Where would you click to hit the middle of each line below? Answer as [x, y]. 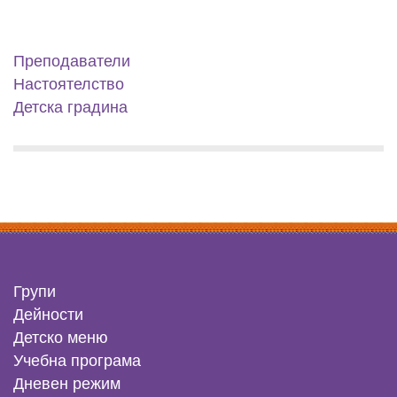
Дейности [48, 315]
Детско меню [61, 338]
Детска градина [70, 107]
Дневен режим [67, 384]
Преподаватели [72, 61]
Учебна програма [77, 361]
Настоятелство [69, 84]
